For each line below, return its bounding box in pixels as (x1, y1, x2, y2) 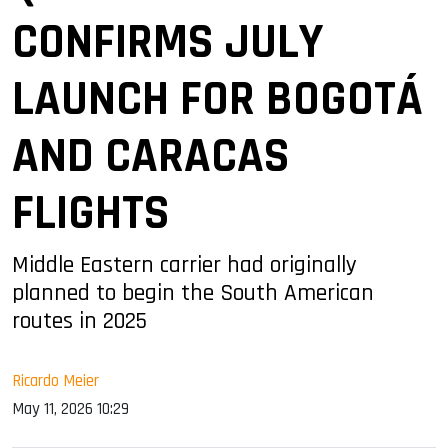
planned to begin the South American (12, 277, 374, 308)
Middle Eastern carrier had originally (12, 249, 357, 280)
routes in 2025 (12, 305, 147, 336)
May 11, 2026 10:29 (12, 397, 129, 420)
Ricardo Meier (12, 369, 99, 392)
